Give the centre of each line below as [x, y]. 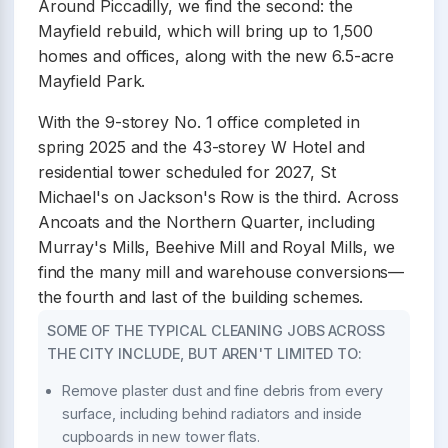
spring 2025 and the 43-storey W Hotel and [201, 146]
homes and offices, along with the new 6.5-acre [216, 55]
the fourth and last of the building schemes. [200, 296]
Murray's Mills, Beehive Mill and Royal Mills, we [216, 246]
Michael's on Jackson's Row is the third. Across [218, 196]
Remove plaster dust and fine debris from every [222, 390]
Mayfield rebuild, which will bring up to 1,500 [205, 30]
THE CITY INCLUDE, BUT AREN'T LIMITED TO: [204, 353]
